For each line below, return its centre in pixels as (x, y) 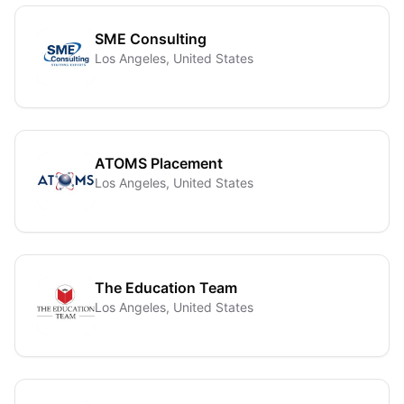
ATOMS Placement (159, 163)
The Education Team (166, 288)
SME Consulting (151, 39)
